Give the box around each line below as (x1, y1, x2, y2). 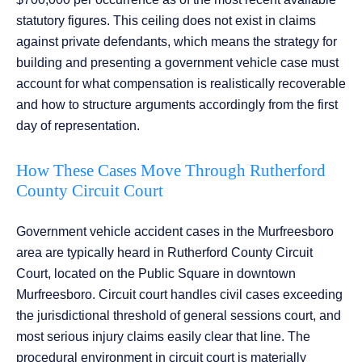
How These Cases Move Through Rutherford (16, 161, 326, 181)
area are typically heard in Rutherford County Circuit (16, 246, 313, 260)
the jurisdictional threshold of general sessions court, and (16, 309, 341, 323)
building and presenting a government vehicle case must (16, 56, 339, 70)
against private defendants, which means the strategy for (16, 35, 337, 49)
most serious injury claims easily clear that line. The (16, 330, 310, 344)
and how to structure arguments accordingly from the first (16, 98, 338, 112)
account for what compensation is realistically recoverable (16, 77, 346, 91)
